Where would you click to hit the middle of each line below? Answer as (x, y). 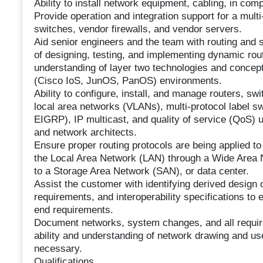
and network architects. (85, 133)
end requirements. (73, 210)
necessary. (58, 249)
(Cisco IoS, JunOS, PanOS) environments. (128, 81)
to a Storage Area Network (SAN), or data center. (141, 171)
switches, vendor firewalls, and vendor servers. (138, 29)
